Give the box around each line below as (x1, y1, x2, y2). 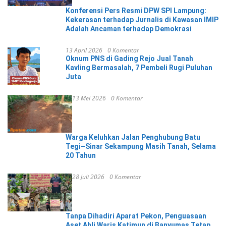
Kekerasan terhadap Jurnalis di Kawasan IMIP (66, 16, 218, 24)
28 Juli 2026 (72, 173, 104, 182)
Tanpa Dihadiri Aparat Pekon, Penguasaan (66, 212, 206, 220)
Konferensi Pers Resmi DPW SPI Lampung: (66, 7, 206, 15)
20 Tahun (66, 151, 96, 160)
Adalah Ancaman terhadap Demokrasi (66, 25, 192, 33)
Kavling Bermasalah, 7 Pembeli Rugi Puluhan (66, 64, 212, 72)
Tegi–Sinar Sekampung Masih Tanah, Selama (66, 142, 216, 151)
